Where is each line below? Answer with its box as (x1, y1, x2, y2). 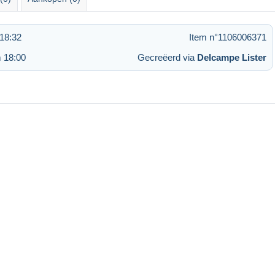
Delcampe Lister (197, 52, 266, 63)
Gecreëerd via (137, 52, 197, 63)
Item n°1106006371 (189, 31, 266, 42)
